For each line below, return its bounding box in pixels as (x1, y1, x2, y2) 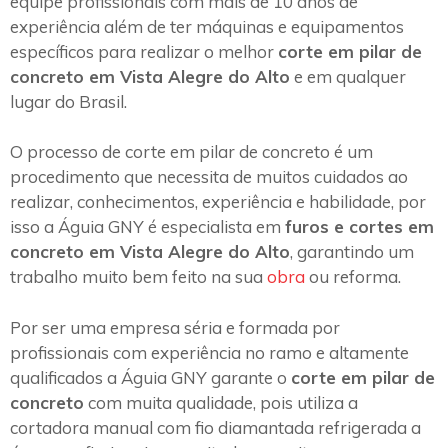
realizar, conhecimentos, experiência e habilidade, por (10, 191, 426, 213)
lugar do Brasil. (10, 90, 127, 112)
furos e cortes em (285, 216, 434, 238)
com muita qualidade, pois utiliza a (84, 391, 358, 413)
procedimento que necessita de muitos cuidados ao (10, 166, 408, 188)
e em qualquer (290, 65, 406, 87)
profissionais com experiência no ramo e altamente (10, 341, 409, 363)
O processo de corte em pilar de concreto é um (10, 141, 373, 163)
